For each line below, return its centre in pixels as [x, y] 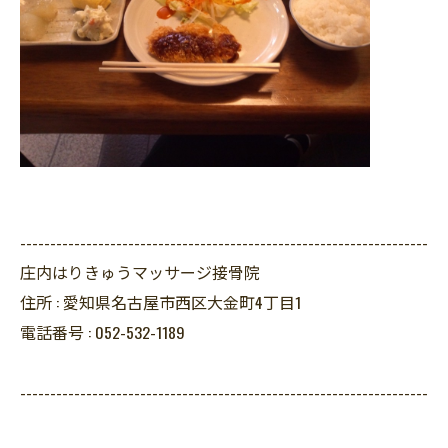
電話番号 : [57, 332]
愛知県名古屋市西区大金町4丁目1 [182, 302]
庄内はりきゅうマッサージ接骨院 [140, 272]
